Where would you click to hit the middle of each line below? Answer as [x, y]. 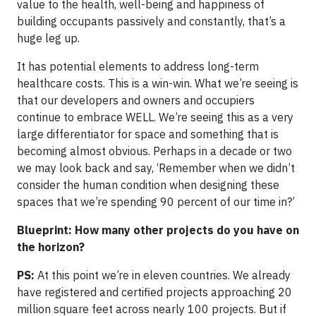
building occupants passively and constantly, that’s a [151, 21]
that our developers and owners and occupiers [136, 100]
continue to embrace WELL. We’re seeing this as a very [155, 117]
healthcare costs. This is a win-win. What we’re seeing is [158, 83]
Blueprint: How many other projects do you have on [158, 230]
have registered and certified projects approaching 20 [154, 292]
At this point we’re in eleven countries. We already [163, 275]
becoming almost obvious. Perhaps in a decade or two [154, 151]
